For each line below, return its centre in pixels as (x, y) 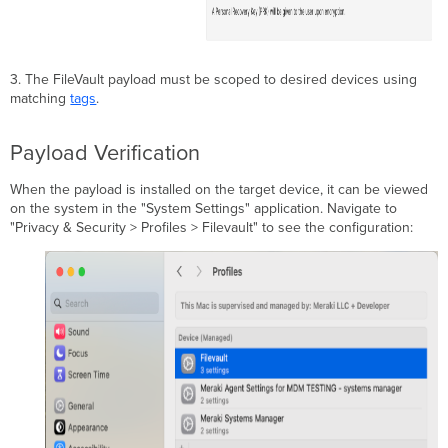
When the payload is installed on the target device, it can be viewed (219, 190)
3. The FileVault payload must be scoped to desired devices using (214, 80)
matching (40, 99)
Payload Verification (105, 153)
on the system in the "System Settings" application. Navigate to (204, 209)
